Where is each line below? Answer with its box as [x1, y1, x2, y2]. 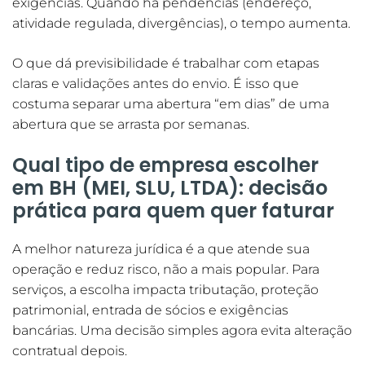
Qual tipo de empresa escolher [12, 152, 319, 179]
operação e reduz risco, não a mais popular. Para [12, 262, 319, 278]
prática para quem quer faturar [12, 197, 334, 225]
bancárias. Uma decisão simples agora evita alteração [12, 323, 352, 339]
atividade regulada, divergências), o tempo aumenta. [12, 15, 350, 32]
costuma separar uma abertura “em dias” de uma [12, 96, 329, 112]
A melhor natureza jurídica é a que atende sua [12, 241, 310, 257]
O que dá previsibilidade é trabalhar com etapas [12, 55, 319, 72]
